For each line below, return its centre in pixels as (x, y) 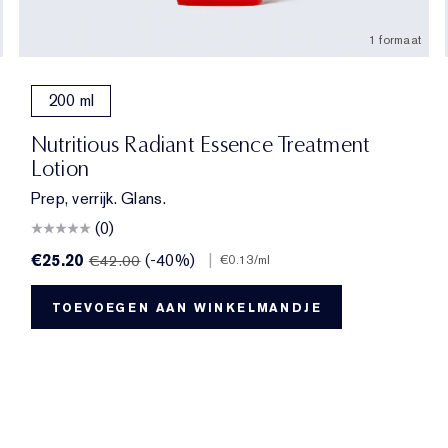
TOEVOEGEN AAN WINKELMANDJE (186, 307)
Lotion (60, 168)
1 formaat (395, 39)
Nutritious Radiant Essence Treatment (200, 144)
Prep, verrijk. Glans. (98, 198)
